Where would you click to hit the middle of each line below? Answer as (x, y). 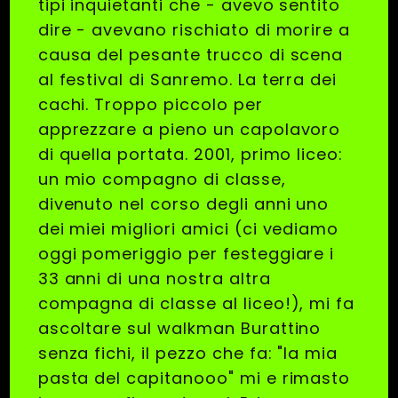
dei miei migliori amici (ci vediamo (188, 229)
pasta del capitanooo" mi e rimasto (194, 378)
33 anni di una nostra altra (154, 279)
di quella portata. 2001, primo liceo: (191, 155)
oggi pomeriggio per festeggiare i (186, 254)
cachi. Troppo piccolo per (150, 105)
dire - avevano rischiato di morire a (194, 30)
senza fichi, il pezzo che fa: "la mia (188, 354)
